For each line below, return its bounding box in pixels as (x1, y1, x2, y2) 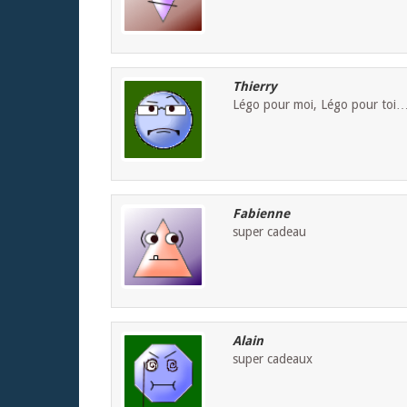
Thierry (233, 79, 277, 94)
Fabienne (233, 206, 290, 222)
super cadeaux (233, 352, 313, 367)
